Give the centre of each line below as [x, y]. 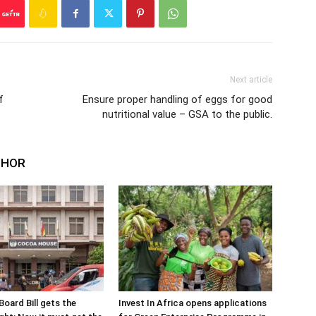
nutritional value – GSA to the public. [187, 114]
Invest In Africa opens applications [193, 303]
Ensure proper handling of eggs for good [177, 99]
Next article [251, 80]
